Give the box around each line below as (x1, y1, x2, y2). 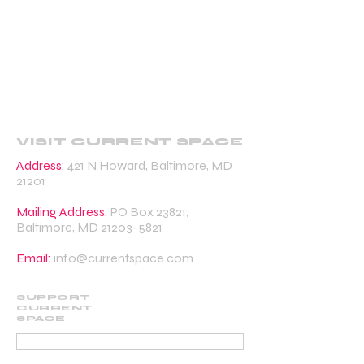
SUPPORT (16, 292, 90, 302)
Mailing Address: (16, 204, 108, 219)
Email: (16, 250, 51, 266)
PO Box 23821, (108, 204, 188, 219)
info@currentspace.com (54, 250, 193, 266)
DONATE (101, 335, 159, 349)
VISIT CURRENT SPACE (16, 135, 244, 149)
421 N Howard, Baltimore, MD (65, 158, 232, 173)
